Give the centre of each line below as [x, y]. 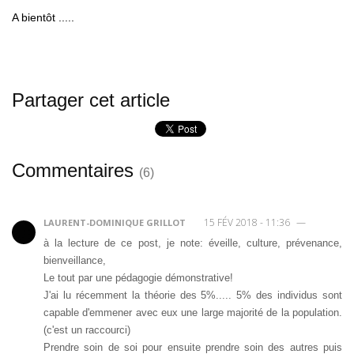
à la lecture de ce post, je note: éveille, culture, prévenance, [193, 243]
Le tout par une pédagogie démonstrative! [138, 277]
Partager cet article [91, 100]
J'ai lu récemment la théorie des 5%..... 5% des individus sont [193, 295]
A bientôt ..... [43, 17]
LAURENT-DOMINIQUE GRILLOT [115, 222]
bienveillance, [75, 260]
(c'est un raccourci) [87, 330]
